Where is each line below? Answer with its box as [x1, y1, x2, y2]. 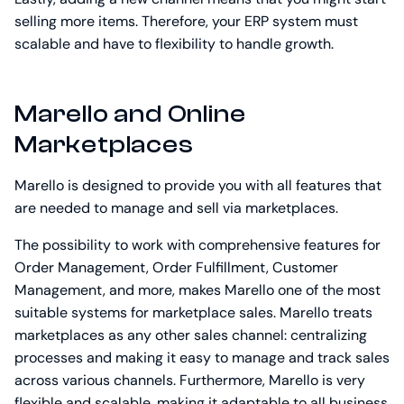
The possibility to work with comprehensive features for [14, 235, 381, 255]
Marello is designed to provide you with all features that [14, 176, 381, 196]
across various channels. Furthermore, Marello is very [14, 371, 365, 390]
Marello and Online [14, 99, 246, 129]
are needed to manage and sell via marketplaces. [14, 198, 338, 218]
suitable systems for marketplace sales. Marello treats [14, 303, 372, 323]
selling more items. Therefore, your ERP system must [14, 12, 358, 32]
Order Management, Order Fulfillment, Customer [14, 258, 338, 278]
